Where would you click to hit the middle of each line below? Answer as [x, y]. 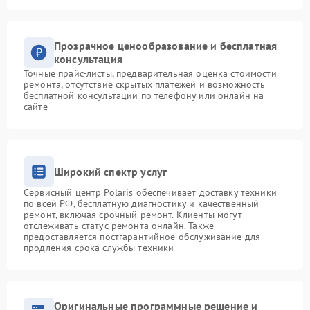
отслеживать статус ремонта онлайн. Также [119, 226]
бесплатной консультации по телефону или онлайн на [144, 95]
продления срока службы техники [99, 248]
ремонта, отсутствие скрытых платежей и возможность [145, 84]
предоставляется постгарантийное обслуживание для [142, 237]
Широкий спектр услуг [111, 171]
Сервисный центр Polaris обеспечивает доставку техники [150, 192]
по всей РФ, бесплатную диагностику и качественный [142, 203]
